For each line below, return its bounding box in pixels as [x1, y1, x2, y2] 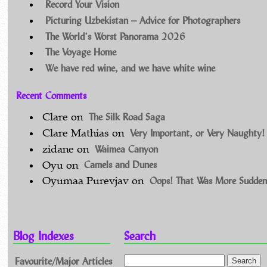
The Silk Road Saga [88, 110, 165, 123]
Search [123, 228, 156, 244]
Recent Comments [15, 89, 86, 102]
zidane [42, 142, 74, 156]
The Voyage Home [45, 45, 116, 58]
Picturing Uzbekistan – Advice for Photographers [45, 14, 240, 27]
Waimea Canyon [94, 142, 158, 155]
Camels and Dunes [83, 158, 157, 171]
